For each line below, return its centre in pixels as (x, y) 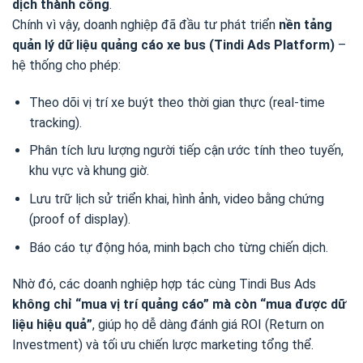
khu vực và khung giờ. (89, 171)
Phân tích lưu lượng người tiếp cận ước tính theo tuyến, (186, 151)
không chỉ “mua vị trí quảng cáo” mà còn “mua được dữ (179, 305)
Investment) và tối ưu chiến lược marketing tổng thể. (163, 345)
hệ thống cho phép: (66, 65)
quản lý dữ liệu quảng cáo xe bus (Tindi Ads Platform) (173, 45)
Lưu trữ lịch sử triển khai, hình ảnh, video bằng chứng (176, 199)
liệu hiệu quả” (52, 325)
